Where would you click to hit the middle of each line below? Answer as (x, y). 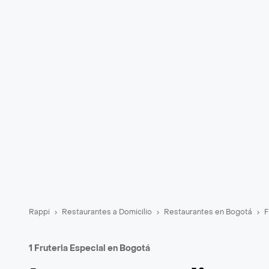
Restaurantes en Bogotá (208, 212)
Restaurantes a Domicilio (107, 212)
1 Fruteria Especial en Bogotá (89, 248)
